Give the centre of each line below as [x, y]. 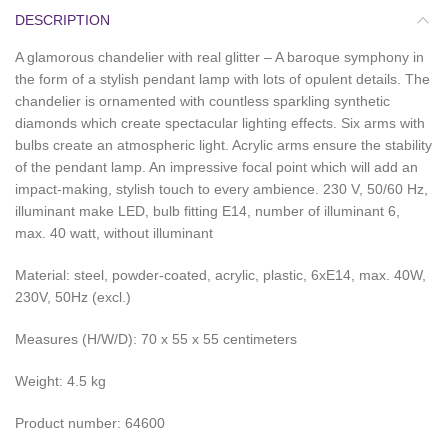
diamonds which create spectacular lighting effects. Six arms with [220, 123]
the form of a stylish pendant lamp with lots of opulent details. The [222, 79]
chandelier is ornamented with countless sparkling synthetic [202, 101]
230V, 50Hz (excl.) [73, 297]
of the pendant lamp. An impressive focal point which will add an [216, 167]
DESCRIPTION [62, 20]
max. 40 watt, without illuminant [114, 233]
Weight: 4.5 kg [60, 381]
